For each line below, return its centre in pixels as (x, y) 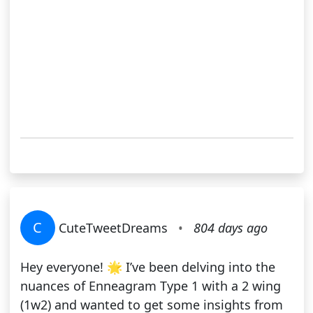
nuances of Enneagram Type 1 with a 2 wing (150, 286)
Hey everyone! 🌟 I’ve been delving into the (147, 267)
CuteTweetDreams (113, 228)
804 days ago (230, 228)
